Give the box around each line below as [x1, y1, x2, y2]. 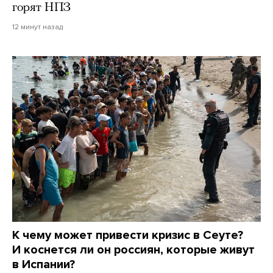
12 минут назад [12, 22, 63, 31]
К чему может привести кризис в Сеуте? [12, 227, 243, 243]
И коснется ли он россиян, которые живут [12, 242, 255, 257]
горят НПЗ [12, 1, 71, 14]
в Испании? [12, 257, 75, 272]
